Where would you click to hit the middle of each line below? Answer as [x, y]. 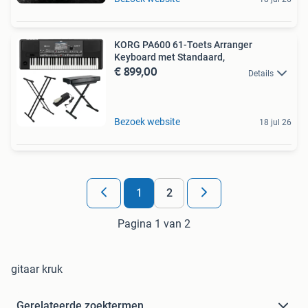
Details [261, 73]
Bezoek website [147, 122]
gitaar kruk [37, 269]
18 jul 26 [275, 123]
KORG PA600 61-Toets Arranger [183, 45]
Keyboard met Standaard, [169, 57]
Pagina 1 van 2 [154, 224]
